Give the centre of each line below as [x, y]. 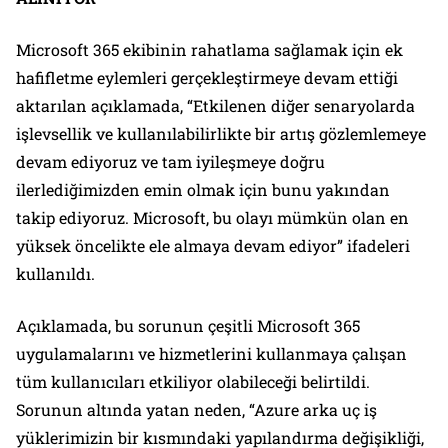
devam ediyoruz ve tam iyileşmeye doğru [170, 162]
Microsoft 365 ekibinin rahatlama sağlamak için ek [209, 50]
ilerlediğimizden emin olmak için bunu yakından [203, 190]
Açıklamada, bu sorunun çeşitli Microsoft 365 [188, 326]
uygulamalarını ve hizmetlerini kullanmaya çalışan [211, 354]
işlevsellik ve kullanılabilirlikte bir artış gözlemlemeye [221, 134]
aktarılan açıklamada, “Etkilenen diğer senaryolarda [215, 106]
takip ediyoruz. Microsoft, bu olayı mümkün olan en [212, 218]
